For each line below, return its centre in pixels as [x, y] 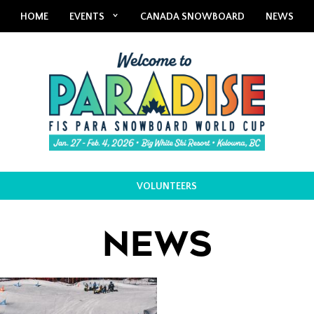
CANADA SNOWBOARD [192, 17]
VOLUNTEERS [167, 186]
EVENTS [87, 17]
